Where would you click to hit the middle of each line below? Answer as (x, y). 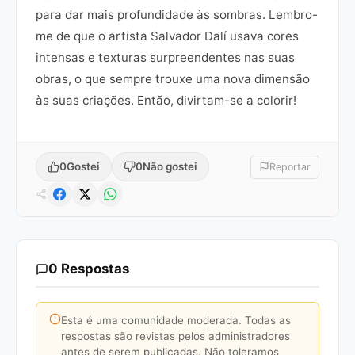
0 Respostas (89, 269)
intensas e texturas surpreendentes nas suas (165, 58)
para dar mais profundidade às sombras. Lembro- (177, 15)
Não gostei (170, 167)
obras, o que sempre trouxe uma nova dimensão (173, 79)
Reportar (290, 167)
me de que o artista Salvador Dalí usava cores (167, 36)
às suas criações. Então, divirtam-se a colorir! (166, 101)
